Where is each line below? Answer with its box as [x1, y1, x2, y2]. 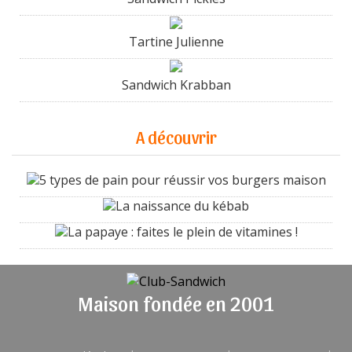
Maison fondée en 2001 [78, 289, 274, 315]
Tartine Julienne [128, 32, 224, 50]
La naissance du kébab [115, 196, 249, 214]
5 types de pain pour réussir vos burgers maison [38, 170, 326, 189]
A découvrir [135, 125, 217, 147]
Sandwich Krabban [121, 75, 231, 93]
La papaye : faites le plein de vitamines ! [67, 222, 298, 240]
